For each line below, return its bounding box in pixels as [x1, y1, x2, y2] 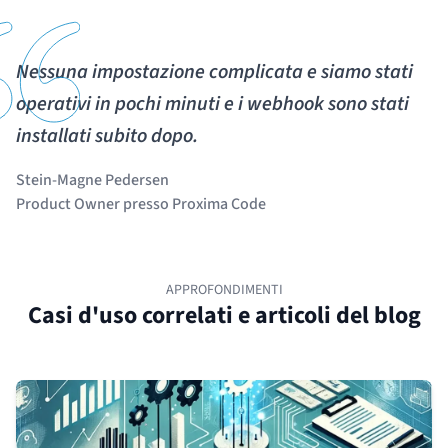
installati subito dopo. [16, 121, 198, 150]
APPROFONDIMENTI [165, 279, 283, 300]
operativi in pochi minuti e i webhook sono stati [16, 89, 409, 118]
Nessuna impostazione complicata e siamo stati [16, 57, 413, 86]
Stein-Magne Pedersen [16, 168, 169, 191]
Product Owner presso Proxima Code [16, 192, 266, 215]
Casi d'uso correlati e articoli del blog [27, 297, 421, 333]
